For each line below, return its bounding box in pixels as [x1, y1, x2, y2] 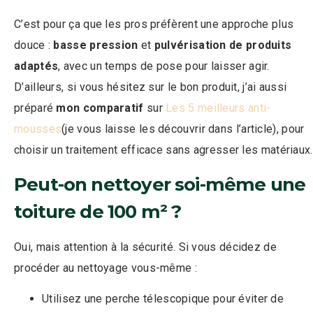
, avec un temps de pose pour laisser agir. [58, 59, 270, 73]
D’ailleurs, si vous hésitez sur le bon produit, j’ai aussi [14, 80, 287, 94]
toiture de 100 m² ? [14, 200, 182, 223]
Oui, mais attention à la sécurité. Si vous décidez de [14, 240, 277, 254]
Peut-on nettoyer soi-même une [14, 173, 306, 196]
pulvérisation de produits [154, 38, 292, 52]
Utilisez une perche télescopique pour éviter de [42, 292, 284, 306]
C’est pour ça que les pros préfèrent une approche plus [14, 17, 294, 31]
